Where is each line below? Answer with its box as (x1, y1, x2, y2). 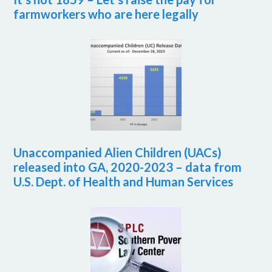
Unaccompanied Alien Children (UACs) (13, 145, 222, 160)
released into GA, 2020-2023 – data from (13, 160, 242, 175)
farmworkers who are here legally (13, 7, 199, 22)
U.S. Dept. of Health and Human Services (13, 174, 234, 189)
